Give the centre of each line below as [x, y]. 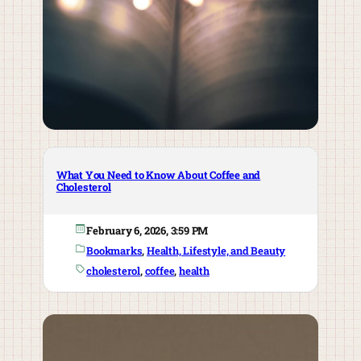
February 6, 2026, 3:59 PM [147, 231]
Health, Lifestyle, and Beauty [216, 251]
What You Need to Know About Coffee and [158, 174]
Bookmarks [114, 251]
